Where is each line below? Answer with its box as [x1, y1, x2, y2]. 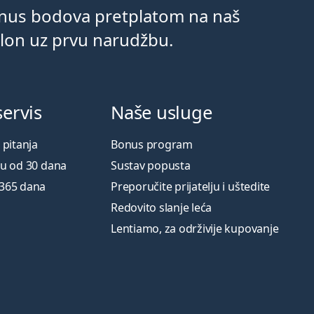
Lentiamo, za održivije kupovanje [111, 221, 279, 236]
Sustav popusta [111, 158, 191, 173]
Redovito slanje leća [111, 200, 212, 215]
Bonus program [111, 137, 193, 152]
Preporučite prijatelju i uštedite [111, 179, 271, 194]
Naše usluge [111, 100, 212, 125]
